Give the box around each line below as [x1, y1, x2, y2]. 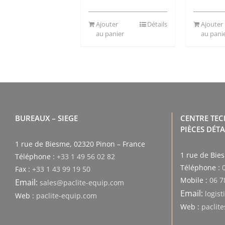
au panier [96, 29, 124, 38]
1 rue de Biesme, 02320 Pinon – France [15, 139, 145, 149]
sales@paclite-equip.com [40, 177, 124, 187]
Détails [147, 19, 167, 29]
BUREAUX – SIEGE [15, 113, 78, 123]
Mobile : [180, 175, 209, 185]
